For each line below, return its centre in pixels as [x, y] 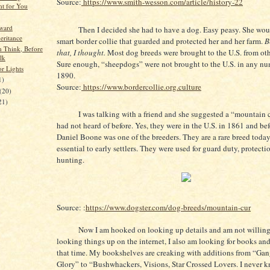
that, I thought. [81, 52]
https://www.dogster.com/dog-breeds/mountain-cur [168, 207]
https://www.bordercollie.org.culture [141, 86]
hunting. [71, 160]
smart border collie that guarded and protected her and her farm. [160, 41]
